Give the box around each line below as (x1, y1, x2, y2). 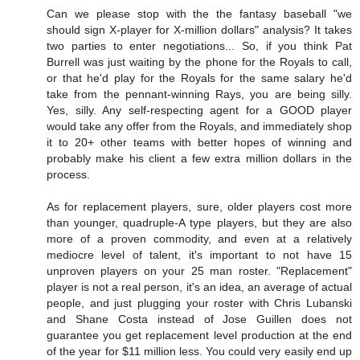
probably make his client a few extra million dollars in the (47, 152, 352, 166)
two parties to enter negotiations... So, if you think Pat (47, 39, 352, 53)
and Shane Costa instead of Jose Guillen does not (47, 313, 352, 326)
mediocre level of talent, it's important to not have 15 (47, 248, 352, 262)
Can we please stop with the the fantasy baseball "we (47, 7, 352, 21)
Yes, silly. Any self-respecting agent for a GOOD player (47, 104, 352, 117)
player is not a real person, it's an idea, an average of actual (47, 280, 352, 294)
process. (47, 168, 90, 182)
